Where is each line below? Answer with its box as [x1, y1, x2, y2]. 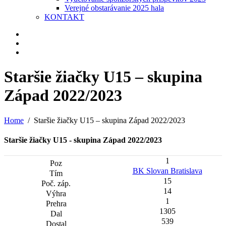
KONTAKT [44, 12, 84, 21]
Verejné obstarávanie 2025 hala [65, 3, 164, 12]
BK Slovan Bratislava [132, 166, 202, 176]
